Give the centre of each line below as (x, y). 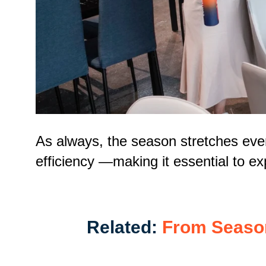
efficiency (65, 161)
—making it (134, 161)
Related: (124, 227)
